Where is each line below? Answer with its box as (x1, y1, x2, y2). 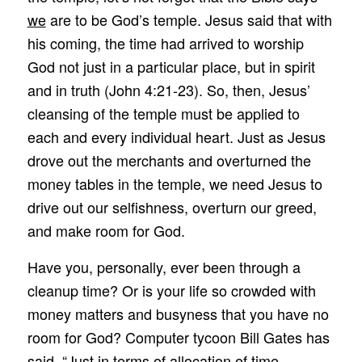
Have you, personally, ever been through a (27, 255, 301, 277)
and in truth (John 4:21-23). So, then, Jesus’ (27, 79, 310, 101)
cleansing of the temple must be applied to (27, 103, 300, 124)
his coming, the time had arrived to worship (27, 32, 304, 54)
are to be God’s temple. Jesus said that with (45, 9, 332, 31)
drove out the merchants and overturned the (27, 149, 311, 171)
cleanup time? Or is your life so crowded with (27, 279, 316, 301)
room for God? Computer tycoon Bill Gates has (27, 326, 330, 347)
